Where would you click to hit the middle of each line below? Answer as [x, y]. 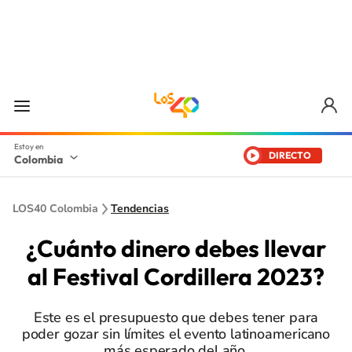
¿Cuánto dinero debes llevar [176, 248]
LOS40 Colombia [55, 209]
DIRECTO [290, 155]
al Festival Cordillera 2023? [176, 277]
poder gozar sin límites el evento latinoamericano [176, 334]
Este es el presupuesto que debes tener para [176, 317]
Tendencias [140, 209]
